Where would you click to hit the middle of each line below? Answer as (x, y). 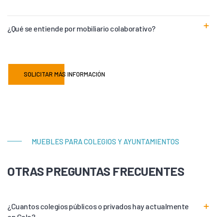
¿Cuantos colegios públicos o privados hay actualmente (98, 206)
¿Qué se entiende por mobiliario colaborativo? (81, 28)
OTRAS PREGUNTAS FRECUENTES (96, 171)
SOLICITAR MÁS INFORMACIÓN (64, 74)
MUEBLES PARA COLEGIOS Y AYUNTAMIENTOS (105, 141)
